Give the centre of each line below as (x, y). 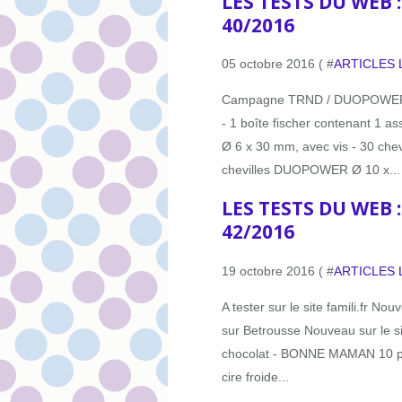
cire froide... (255, 376)
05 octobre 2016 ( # (278, 63)
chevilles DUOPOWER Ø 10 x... (311, 169)
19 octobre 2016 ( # (278, 271)
